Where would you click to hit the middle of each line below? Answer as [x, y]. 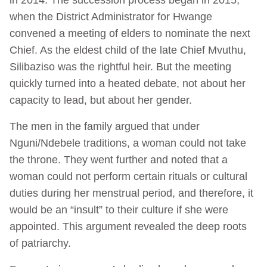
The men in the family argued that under [105, 126]
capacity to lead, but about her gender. [101, 100]
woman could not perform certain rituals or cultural [128, 176]
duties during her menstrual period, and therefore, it [131, 193]
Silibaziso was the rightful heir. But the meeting [120, 66]
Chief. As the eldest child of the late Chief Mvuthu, [128, 50]
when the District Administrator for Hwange [111, 16]
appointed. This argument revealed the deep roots [128, 226]
